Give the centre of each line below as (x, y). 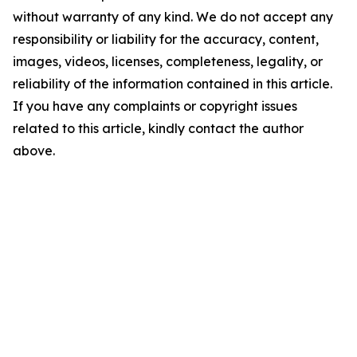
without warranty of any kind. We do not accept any (173, 17)
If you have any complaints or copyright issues (155, 106)
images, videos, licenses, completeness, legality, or (168, 61)
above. (34, 151)
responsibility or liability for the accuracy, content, (166, 39)
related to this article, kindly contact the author (158, 128)
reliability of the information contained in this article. (173, 84)
